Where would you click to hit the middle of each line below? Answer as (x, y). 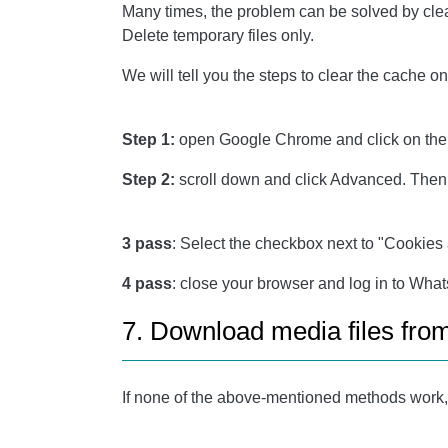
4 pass (147, 283)
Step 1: (148, 139)
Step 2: (148, 179)
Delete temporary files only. (218, 35)
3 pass (147, 243)
